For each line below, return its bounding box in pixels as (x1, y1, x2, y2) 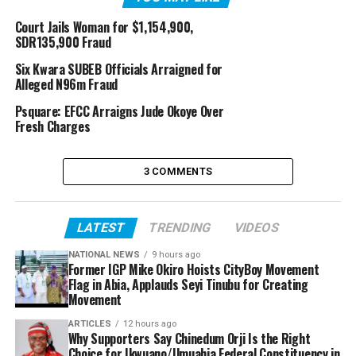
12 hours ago (122, 319, 176, 330)
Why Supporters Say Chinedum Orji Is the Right (68, 329, 311, 349)
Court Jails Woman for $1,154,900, (14, 17, 194, 37)
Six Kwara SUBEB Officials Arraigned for (14, 60, 223, 79)
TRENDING (146, 220, 213, 236)
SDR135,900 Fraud (14, 33, 111, 52)
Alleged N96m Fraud (14, 75, 118, 95)
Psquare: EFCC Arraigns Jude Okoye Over (14, 102, 224, 122)
